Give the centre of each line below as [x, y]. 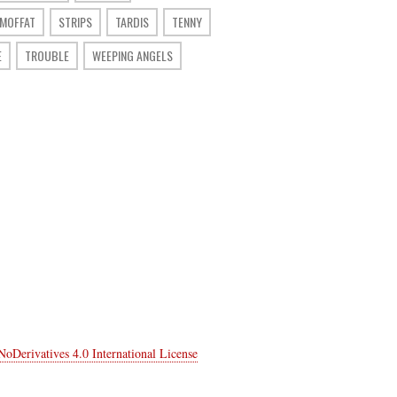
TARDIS [132, 22]
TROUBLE [47, 55]
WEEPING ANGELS [132, 55]
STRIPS [75, 22]
